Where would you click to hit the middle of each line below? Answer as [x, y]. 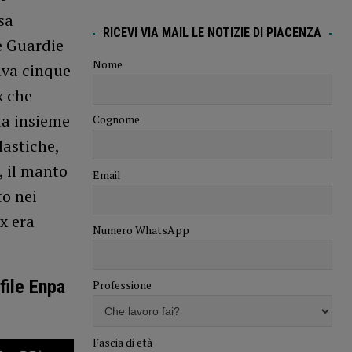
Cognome [116, 119]
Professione [122, 285]
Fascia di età [122, 342]
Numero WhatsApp [141, 229]
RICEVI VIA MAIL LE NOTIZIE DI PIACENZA [213, 33]
